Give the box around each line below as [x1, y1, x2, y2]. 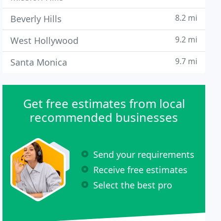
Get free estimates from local [23, 95, 185, 111]
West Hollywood [10, 35, 79, 46]
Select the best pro [93, 179, 173, 191]
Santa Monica [10, 56, 68, 68]
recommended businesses [30, 109, 179, 125]
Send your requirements [93, 148, 195, 160]
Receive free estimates [93, 163, 188, 176]
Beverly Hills [10, 13, 62, 25]
